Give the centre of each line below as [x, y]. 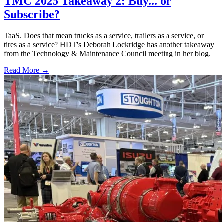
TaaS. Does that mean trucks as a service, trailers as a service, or [104, 35]
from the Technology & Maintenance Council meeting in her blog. [107, 53]
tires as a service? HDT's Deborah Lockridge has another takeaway [109, 44]
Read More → [27, 70]
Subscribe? [32, 14]
